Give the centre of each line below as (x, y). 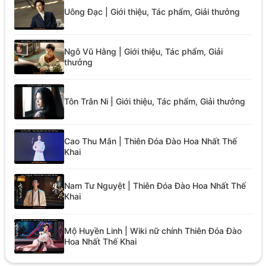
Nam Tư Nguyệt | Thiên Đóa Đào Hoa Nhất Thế (155, 186)
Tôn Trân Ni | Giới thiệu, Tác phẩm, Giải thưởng (154, 102)
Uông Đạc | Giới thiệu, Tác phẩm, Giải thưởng (152, 12)
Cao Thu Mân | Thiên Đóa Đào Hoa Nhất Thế (150, 141)
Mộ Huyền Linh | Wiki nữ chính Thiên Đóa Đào (153, 230)
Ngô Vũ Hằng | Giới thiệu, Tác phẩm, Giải (143, 51)
